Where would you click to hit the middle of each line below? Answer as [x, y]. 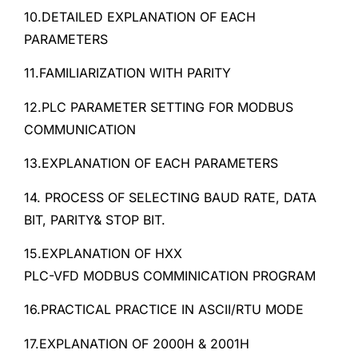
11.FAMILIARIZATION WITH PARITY [127, 73]
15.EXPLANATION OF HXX [103, 253]
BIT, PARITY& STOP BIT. [95, 219]
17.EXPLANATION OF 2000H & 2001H [137, 343]
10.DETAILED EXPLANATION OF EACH [140, 16]
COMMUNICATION [80, 129]
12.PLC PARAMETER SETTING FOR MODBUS [159, 107]
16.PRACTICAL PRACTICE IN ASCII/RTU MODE [164, 310]
